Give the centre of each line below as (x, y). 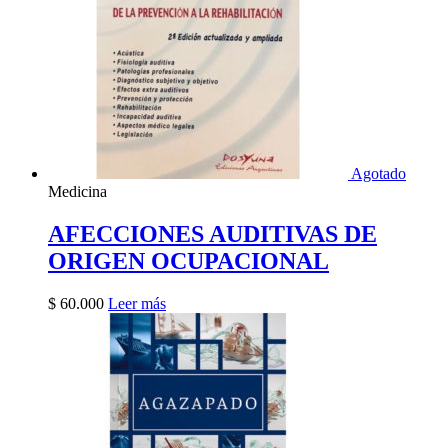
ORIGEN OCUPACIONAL (188, 261)
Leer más (137, 304)
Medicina (77, 192)
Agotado (378, 174)
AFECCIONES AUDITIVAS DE (212, 234)
